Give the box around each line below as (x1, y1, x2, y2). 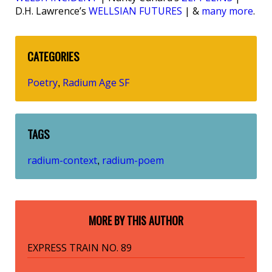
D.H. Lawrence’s (15, 4, 89, 18)
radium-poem (102, 153, 164, 167)
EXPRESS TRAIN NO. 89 (27, 240, 132, 254)
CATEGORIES (27, 48, 80, 65)
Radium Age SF (63, 75, 129, 89)
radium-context (27, 153, 97, 167)
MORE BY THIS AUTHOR (89, 212, 183, 228)
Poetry (27, 75, 58, 89)
